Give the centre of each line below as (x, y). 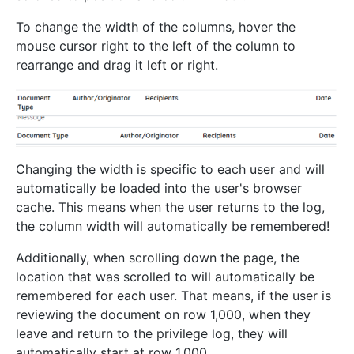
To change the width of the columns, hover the (156, 27)
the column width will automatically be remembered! (173, 226)
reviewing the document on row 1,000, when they (163, 315)
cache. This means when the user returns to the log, (170, 207)
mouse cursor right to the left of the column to (156, 46)
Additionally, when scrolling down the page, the (158, 258)
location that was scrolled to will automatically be (165, 277)
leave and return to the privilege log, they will (152, 334)
